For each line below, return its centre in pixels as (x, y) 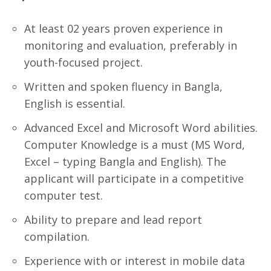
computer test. (64, 195)
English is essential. (75, 103)
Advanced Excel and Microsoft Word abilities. (141, 128)
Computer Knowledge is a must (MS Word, (135, 145)
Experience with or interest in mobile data (135, 261)
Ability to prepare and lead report (113, 220)
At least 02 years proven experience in (123, 28)
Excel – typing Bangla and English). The (125, 162)
